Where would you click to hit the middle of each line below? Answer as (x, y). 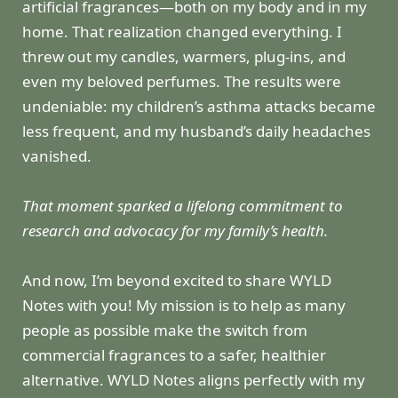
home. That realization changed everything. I (182, 32)
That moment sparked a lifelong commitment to (183, 206)
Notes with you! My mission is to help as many (184, 306)
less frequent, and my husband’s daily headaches (196, 131)
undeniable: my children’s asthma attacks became (199, 107)
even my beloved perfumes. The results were (182, 82)
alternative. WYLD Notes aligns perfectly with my (194, 380)
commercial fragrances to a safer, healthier (174, 355)
